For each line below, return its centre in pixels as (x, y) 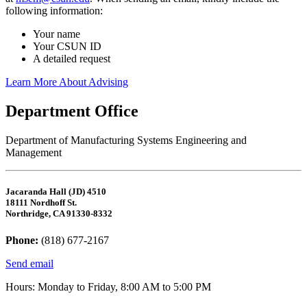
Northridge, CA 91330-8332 (59, 213)
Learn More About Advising (67, 82)
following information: (54, 10)
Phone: (22, 240)
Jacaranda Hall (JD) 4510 (56, 191)
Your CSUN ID (67, 46)
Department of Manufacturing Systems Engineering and (126, 140)
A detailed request (72, 58)
